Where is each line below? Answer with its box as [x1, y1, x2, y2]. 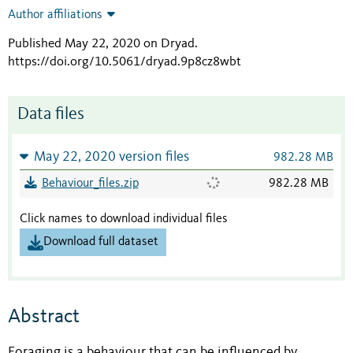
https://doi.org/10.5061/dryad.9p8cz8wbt [8, 55, 241, 69]
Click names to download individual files [20, 213, 228, 226]
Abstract [8, 306, 80, 327]
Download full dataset [43, 236, 158, 249]
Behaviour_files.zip [41, 177, 139, 191]
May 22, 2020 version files [33, 150, 189, 165]
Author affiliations [8, 9, 102, 22]
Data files [17, 106, 84, 124]
